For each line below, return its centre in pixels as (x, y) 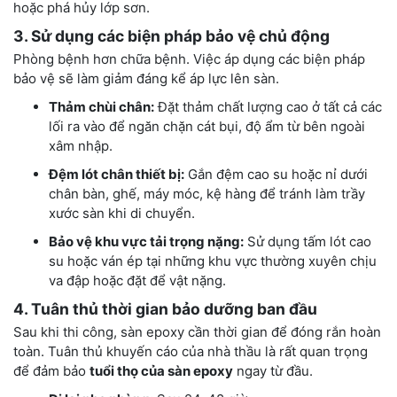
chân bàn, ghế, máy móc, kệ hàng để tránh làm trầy (207, 194)
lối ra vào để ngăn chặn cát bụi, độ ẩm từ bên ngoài (207, 127)
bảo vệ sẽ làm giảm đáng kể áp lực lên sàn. (146, 79)
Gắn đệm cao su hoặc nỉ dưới (276, 175)
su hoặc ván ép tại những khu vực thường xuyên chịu (213, 261)
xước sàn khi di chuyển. (122, 214)
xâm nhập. (81, 146)
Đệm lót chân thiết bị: (117, 175)
